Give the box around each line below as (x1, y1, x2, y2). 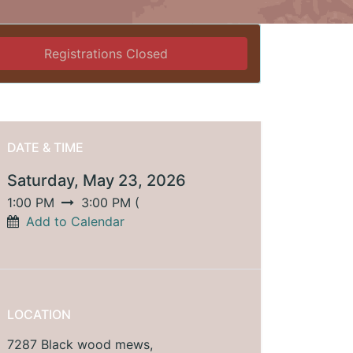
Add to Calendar (26, 214, 124, 230)
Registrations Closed (44, 46, 169, 62)
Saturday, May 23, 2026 (7, 171, 186, 191)
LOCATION (7, 307, 71, 323)
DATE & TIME (7, 139, 84, 156)
